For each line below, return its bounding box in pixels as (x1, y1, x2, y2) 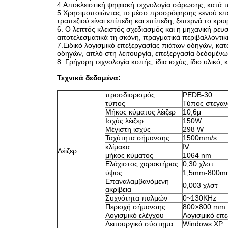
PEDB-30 (183, 91, 212, 99)
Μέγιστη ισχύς (105, 125, 151, 133)
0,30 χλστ (183, 160, 214, 168)
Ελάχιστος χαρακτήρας (105, 160, 178, 168)
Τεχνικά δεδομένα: (57, 74, 121, 82)
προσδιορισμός (105, 91, 155, 99)
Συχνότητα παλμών (105, 194, 167, 202)
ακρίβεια (105, 185, 131, 193)
